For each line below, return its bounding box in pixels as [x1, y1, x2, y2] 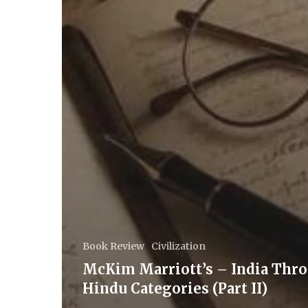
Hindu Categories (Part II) [82, 279, 267, 297]
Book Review [82, 239, 144, 252]
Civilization [151, 239, 206, 252]
